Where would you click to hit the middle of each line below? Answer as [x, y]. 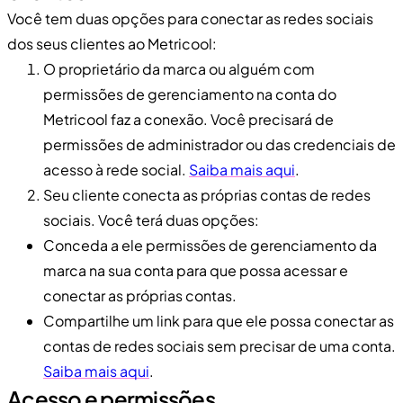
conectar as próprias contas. [140, 295]
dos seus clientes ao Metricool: [112, 43]
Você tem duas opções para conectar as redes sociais [190, 18]
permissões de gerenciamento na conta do [190, 94]
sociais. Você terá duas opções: [151, 219]
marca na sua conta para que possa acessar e [196, 270]
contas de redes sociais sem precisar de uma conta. [219, 345]
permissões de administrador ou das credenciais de [219, 144]
